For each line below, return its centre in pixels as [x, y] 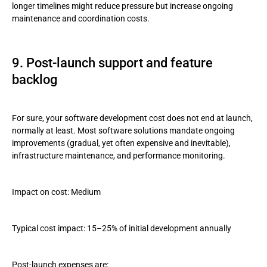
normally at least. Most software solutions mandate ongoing [123, 131]
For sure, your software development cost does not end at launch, [132, 118]
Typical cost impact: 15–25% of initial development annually [122, 228]
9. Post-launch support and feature [112, 63]
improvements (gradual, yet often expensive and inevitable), [121, 143]
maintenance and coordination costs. [81, 18]
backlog [35, 80]
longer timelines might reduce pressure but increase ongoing [122, 6]
